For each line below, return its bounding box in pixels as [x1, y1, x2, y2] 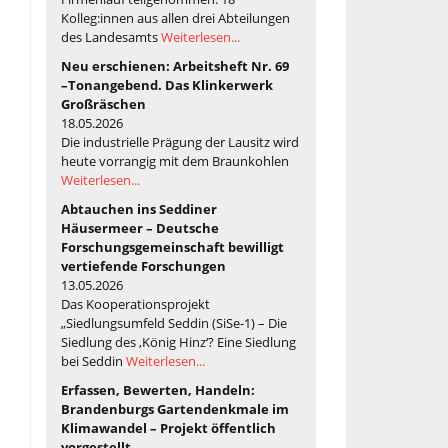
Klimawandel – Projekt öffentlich [61, 418, 276, 437]
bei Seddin [61, 351, 126, 370]
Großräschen [61, 94, 146, 113]
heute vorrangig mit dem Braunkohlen [61, 151, 289, 170]
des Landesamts [61, 27, 161, 46]
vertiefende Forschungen [61, 256, 226, 275]
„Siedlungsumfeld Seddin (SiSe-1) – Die [61, 313, 287, 332]
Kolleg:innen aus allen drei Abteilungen [61, 8, 290, 27]
